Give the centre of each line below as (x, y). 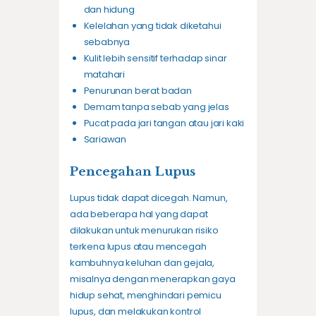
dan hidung (109, 10)
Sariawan (105, 140)
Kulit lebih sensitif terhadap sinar (155, 59)
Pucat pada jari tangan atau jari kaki (164, 123)
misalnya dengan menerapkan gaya (153, 279)
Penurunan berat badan (138, 91)
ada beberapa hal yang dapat (139, 214)
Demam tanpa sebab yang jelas (156, 107)
